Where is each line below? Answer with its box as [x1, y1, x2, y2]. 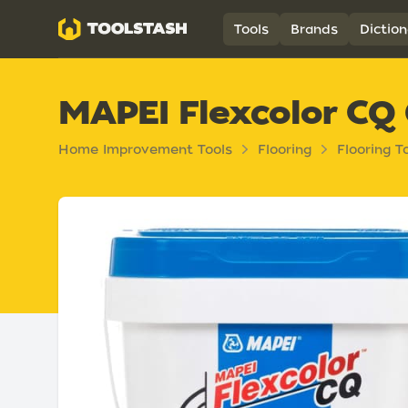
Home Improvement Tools [58, 142, 232, 157]
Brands [290, 21, 338, 36]
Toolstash [57, 18, 134, 36]
